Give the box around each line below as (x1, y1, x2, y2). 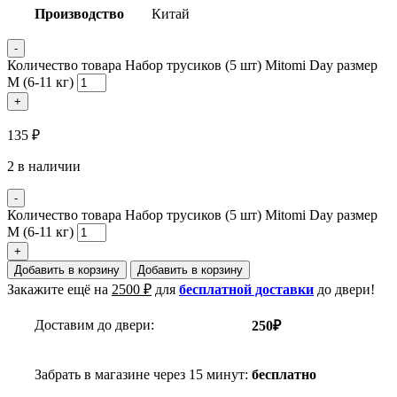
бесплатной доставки (179, 282, 314, 298)
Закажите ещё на (7, 282, 112, 298)
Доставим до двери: (35, 317, 154, 333)
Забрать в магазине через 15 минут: (35, 367, 248, 383)
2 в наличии (7, 159, 81, 175)
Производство (34, 6, 124, 22)
